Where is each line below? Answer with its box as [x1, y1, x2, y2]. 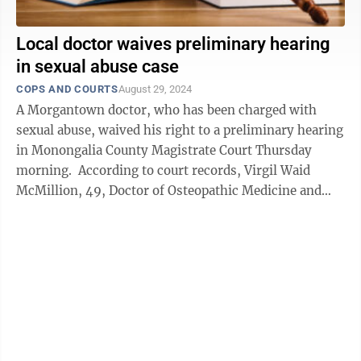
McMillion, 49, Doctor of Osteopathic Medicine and [16, 183, 322, 198]
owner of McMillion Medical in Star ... [16, 203, 240, 218]
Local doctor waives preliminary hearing [16, 34, 330, 54]
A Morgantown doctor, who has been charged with [16, 102, 317, 118]
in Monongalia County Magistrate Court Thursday [16, 143, 312, 158]
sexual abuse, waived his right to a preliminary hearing [16, 122, 343, 138]
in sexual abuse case [16, 56, 179, 77]
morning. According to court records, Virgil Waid [16, 163, 78, 178]
